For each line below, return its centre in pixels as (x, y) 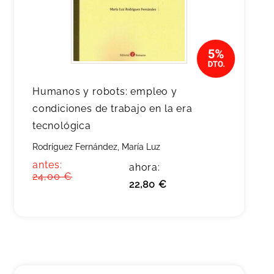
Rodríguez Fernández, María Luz (96, 147)
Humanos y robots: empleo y (105, 91)
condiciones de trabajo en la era (113, 109)
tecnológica (62, 126)
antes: (47, 165)
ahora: (145, 167)
